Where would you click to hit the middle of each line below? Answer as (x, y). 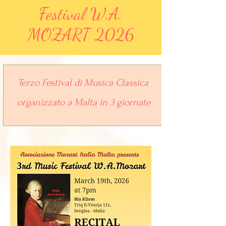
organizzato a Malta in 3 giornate (84, 102)
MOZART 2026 (81, 35)
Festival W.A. (81, 14)
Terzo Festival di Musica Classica (84, 83)
